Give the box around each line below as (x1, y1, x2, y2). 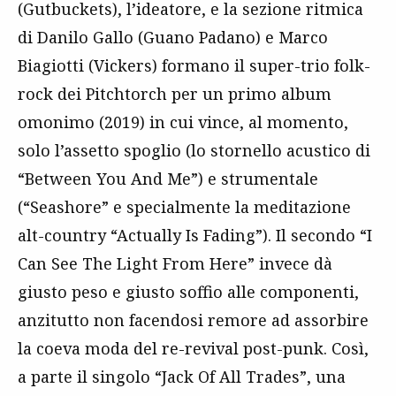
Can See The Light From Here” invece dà (18, 253, 332, 274)
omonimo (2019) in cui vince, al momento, (18, 111, 348, 133)
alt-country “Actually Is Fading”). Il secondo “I (18, 225, 372, 246)
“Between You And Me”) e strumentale (18, 168, 318, 189)
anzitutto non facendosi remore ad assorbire (18, 309, 369, 331)
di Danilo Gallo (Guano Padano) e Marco (18, 27, 328, 48)
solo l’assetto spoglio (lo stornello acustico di (18, 140, 370, 161)
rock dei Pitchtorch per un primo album (18, 83, 331, 104)
